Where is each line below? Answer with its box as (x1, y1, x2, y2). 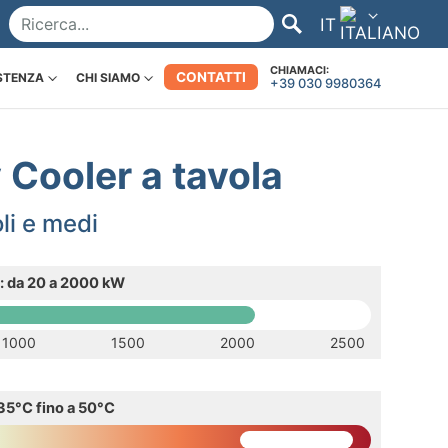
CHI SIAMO (75, 70, 140, 85)
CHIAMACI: (269, 63, 329, 77)
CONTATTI (175, 68, 246, 85)
